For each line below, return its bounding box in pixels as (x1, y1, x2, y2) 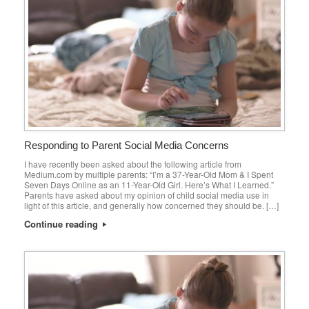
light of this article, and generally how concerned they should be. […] (24, 199, 279, 212)
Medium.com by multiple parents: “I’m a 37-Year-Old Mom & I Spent (24, 168, 273, 181)
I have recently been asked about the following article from (24, 158, 241, 170)
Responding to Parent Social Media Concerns (24, 139, 229, 152)
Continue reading (24, 217, 101, 231)
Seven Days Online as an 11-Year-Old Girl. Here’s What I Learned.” (24, 179, 274, 191)
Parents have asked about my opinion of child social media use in (24, 189, 269, 201)
